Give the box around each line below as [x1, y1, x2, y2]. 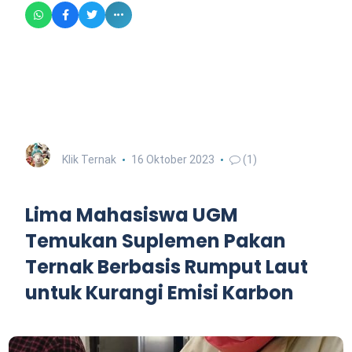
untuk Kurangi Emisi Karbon [25, 279, 294, 306]
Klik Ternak [62, 152, 116, 166]
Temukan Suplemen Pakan [25, 227, 286, 254]
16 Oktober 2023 [130, 152, 214, 166]
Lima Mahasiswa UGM [25, 201, 238, 228]
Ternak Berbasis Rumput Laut [25, 253, 308, 280]
